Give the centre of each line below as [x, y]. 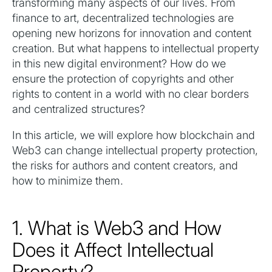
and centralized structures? [79, 109]
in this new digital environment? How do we [119, 64]
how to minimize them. [68, 181]
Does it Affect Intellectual [113, 250]
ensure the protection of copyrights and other [123, 79]
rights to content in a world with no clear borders [131, 94]
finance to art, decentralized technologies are [123, 18]
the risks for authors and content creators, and [125, 166]
